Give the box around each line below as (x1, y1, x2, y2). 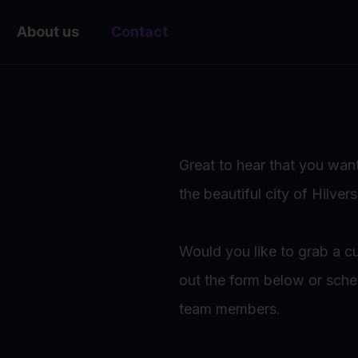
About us (17, 23, 79, 40)
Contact (111, 23, 168, 40)
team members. (179, 300, 280, 317)
